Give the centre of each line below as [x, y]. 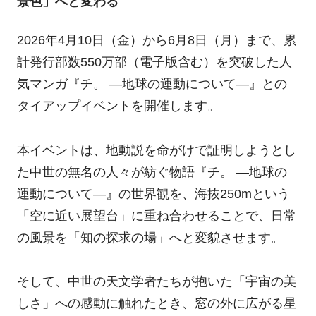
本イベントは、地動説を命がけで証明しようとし [156, 150]
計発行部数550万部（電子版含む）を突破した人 [154, 62]
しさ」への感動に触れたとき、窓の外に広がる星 [156, 303]
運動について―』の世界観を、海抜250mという [153, 194]
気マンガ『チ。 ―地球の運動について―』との [152, 84]
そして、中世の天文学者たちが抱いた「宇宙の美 [156, 281]
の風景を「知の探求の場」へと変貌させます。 [150, 237]
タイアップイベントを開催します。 [118, 106]
